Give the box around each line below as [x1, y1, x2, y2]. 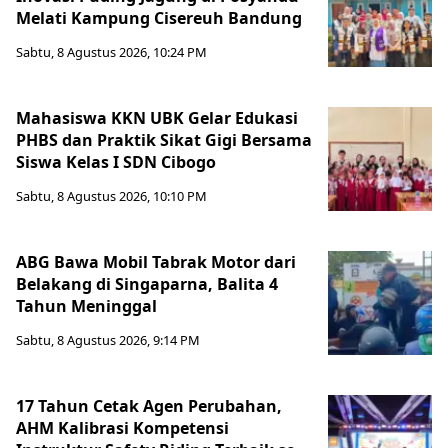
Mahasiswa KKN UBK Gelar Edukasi [16, 106, 298, 129]
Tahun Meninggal [16, 294, 157, 317]
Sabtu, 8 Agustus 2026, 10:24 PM [16, 42, 207, 61]
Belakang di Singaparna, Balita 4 [16, 272, 278, 295]
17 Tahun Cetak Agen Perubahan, [16, 394, 282, 417]
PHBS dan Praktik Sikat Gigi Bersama [16, 128, 312, 151]
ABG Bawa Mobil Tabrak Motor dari [16, 250, 296, 273]
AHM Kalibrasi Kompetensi [16, 416, 229, 439]
